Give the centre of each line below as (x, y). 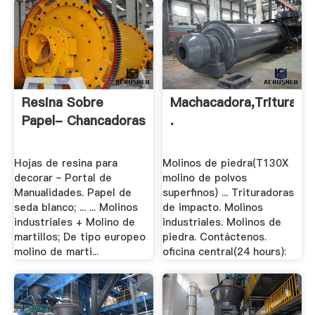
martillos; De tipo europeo (79, 237)
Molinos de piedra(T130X (226, 163)
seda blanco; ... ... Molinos (76, 208)
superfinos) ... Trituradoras (229, 193)
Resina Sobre (62, 102)
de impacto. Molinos (213, 208)
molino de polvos (205, 178)
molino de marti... (56, 252)
